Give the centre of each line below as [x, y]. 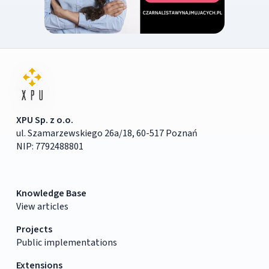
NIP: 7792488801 [50, 146]
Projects [34, 229]
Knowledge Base [51, 193]
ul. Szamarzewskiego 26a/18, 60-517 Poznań [107, 133]
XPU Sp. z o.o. [44, 120]
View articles [42, 206]
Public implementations [66, 242]
